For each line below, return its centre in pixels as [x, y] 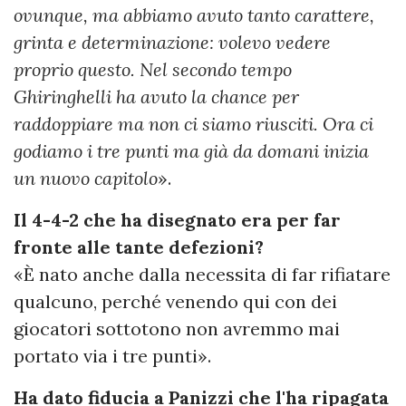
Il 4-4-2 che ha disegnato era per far [177, 220]
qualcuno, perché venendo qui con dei [175, 302]
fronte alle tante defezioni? [139, 247]
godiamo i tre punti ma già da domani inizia [191, 151]
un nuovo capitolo [86, 179]
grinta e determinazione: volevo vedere [172, 43]
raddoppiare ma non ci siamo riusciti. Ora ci [193, 124]
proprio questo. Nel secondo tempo [153, 70]
